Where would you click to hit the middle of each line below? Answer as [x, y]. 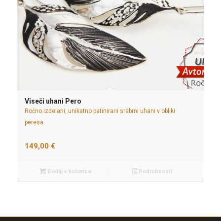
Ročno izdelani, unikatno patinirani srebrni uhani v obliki [100, 111]
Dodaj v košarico [68, 171]
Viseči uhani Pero [53, 101]
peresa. [35, 122]
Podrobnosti [154, 171]
